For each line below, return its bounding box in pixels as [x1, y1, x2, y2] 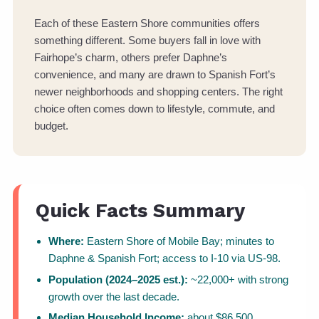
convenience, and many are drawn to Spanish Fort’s [34, 68, 276, 81]
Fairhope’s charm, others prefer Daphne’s [34, 51, 227, 64]
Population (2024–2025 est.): [48, 273, 188, 286]
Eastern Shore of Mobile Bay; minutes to [84, 235, 274, 248]
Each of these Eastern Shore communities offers [34, 17, 260, 30]
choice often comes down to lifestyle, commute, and [34, 103, 275, 115]
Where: [48, 235, 84, 248]
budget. [34, 120, 68, 132]
